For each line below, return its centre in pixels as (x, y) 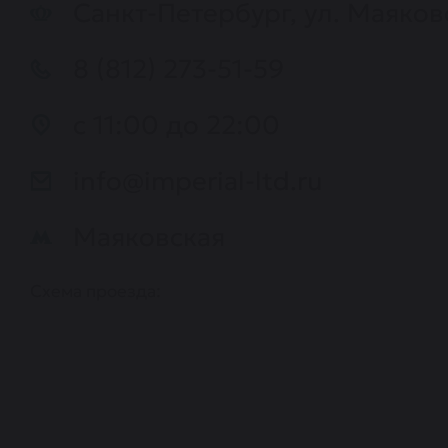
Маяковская (149, 237)
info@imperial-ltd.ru (197, 181)
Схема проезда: (95, 291)
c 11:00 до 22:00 (176, 125)
